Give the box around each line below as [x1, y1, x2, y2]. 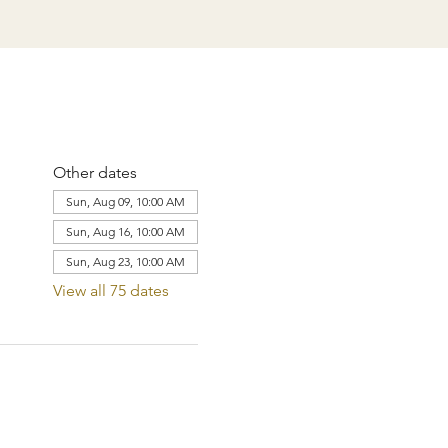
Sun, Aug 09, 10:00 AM [65, 194, 185, 209]
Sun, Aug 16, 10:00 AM [65, 224, 185, 239]
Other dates [52, 163, 137, 182]
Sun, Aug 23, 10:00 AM [65, 254, 185, 269]
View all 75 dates [52, 281, 169, 300]
